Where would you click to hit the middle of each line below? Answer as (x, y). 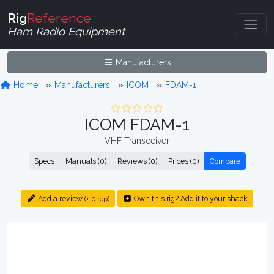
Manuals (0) (86, 161)
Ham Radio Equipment (66, 31)
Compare (225, 161)
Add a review (60, 198)
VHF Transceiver (137, 141)
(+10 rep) (97, 199)
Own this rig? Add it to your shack (190, 198)
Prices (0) (183, 161)
